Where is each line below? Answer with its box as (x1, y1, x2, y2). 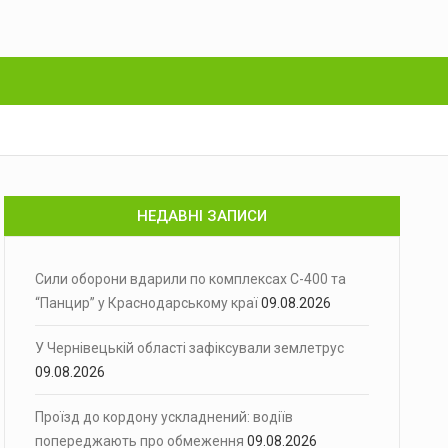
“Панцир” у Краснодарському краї (35, 295, 258, 311)
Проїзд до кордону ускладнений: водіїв (35, 409, 293, 425)
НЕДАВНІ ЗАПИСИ (137, 207, 267, 225)
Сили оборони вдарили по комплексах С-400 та (35, 271, 346, 287)
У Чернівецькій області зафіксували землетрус (35, 340, 344, 356)
